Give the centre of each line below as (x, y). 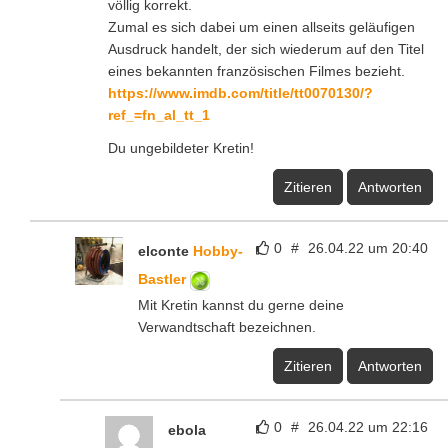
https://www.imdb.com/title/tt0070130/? (240, 93)
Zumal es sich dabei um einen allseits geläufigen (261, 27)
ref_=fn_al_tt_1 (159, 115)
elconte (165, 251)
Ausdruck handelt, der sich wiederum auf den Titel (266, 49)
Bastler (164, 279)
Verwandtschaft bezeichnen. (227, 327)
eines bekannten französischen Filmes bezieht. (256, 71)
